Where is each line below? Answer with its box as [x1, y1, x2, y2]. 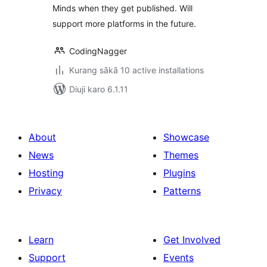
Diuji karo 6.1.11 [69, 84, 128, 94]
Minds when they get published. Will [52, 3, 193, 13]
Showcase [163, 131, 209, 143]
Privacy [29, 185, 62, 197]
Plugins [163, 167, 195, 179]
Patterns [163, 185, 201, 197]
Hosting [29, 167, 64, 179]
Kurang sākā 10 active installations [69, 65, 204, 75]
